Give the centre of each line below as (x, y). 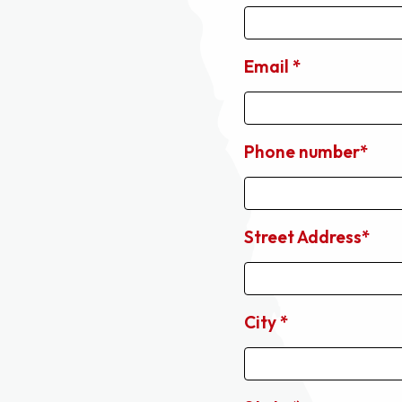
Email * (272, 67)
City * (266, 323)
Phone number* (306, 152)
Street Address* (307, 237)
